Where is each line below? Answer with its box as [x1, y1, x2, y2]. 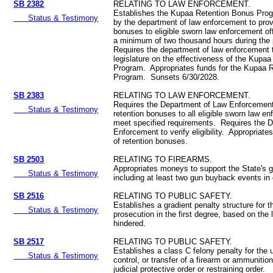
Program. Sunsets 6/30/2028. [113, 73, 222, 82]
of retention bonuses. [113, 136, 191, 146]
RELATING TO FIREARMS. [113, 155, 213, 165]
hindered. [113, 219, 146, 229]
